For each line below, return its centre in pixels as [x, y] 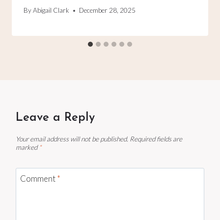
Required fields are [156, 139]
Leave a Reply [55, 118]
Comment [38, 178]
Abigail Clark [51, 11]
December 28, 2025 [108, 11]
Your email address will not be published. [72, 139]
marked [27, 148]
